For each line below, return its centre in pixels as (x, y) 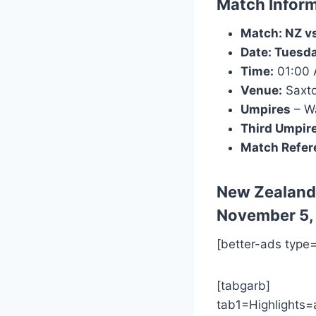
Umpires (266, 109)
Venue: (261, 90)
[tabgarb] (243, 285)
